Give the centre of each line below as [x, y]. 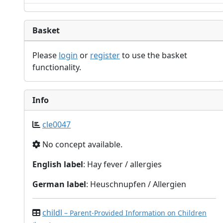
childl [53, 213]
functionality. [57, 67]
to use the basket [154, 56]
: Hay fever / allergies [122, 165]
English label [58, 165]
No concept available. [81, 145]
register [105, 56]
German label [59, 184]
